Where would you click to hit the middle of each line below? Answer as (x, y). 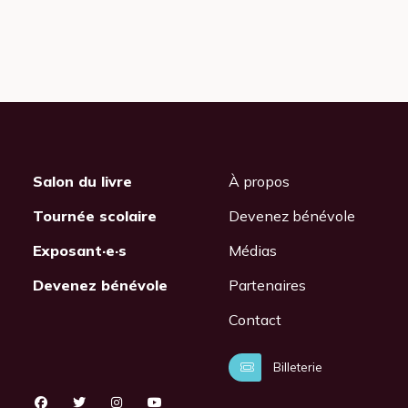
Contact (255, 319)
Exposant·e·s (79, 250)
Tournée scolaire (94, 215)
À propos (259, 181)
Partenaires (267, 285)
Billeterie (296, 367)
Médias (252, 250)
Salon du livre (82, 181)
